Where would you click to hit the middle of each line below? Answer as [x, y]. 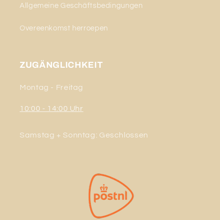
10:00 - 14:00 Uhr [52, 109]
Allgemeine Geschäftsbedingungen [81, 5]
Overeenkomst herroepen [64, 28]
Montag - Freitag [52, 88]
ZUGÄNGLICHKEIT [61, 65]
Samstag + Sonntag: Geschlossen [84, 135]
